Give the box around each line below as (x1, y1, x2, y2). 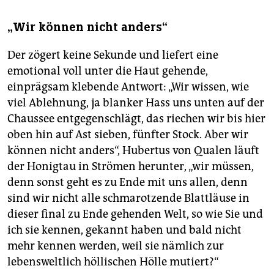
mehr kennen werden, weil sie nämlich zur (7, 239, 224, 253)
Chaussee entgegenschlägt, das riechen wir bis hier (7, 112, 265, 126)
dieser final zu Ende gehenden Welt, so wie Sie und (7, 207, 263, 221)
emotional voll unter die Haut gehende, (7, 64, 208, 78)
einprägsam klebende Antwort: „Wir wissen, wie (7, 80, 249, 94)
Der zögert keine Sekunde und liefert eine (7, 48, 218, 62)
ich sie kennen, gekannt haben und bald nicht (7, 223, 242, 237)
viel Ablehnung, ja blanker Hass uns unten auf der (7, 96, 264, 110)
